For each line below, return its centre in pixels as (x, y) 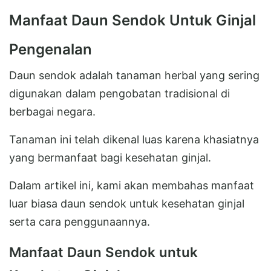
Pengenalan (51, 49)
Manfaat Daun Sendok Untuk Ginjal (132, 20)
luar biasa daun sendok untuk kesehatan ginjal (127, 203)
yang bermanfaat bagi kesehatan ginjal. (110, 157)
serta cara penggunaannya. (80, 221)
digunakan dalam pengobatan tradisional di (119, 93)
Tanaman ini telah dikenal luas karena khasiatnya (134, 139)
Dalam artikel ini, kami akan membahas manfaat (132, 185)
